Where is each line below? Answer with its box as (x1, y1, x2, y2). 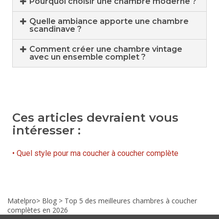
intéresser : (12, 123, 81, 137)
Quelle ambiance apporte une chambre (29, 16, 189, 26)
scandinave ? (29, 24, 82, 34)
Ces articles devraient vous (12, 110, 178, 125)
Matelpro (7, 196, 36, 205)
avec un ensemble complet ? (29, 52, 146, 62)
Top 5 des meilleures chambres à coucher (65, 196, 197, 205)
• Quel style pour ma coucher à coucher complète (12, 148, 178, 158)
